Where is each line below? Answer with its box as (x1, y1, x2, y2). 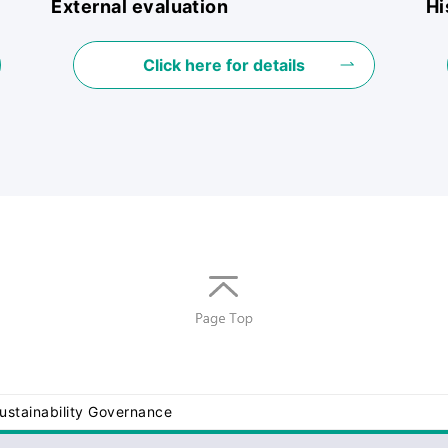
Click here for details (142, 54, 305, 75)
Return (198, 324, 250, 345)
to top (199, 340, 249, 361)
